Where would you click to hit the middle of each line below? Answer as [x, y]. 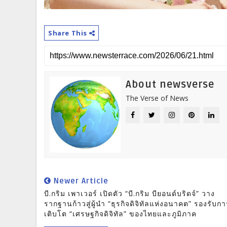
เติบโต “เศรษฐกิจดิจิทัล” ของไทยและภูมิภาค [120, 214]
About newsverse [170, 85]
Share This [69, 33]
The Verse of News [157, 98]
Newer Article [80, 181]
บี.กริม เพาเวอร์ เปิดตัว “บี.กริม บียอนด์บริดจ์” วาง [129, 194]
